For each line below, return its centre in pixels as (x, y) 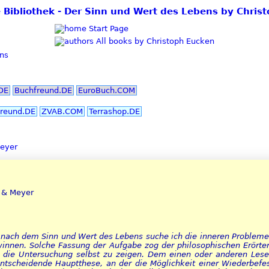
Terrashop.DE (114, 111)
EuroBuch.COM (107, 91)
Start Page (107, 28)
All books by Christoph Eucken (154, 41)
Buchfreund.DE (43, 91)
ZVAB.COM (62, 111)
